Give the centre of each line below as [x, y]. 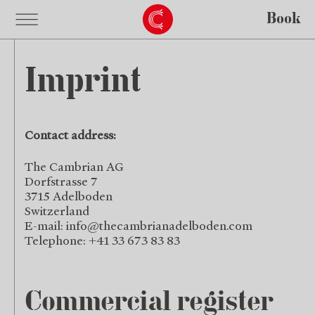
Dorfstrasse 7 [61, 181]
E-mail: [45, 225]
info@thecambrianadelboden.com [159, 225]
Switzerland [57, 211]
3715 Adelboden [69, 196]
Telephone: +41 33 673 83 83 [102, 240]
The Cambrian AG [74, 166]
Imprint [83, 83]
